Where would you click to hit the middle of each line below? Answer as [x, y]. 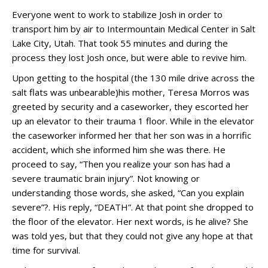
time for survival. [46, 250]
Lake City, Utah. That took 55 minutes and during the [120, 43]
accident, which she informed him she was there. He [119, 150]
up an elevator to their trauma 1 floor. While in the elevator [133, 121]
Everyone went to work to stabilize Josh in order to [117, 14]
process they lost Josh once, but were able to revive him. [129, 57]
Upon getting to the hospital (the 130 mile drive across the [133, 78]
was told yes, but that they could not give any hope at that [133, 236]
